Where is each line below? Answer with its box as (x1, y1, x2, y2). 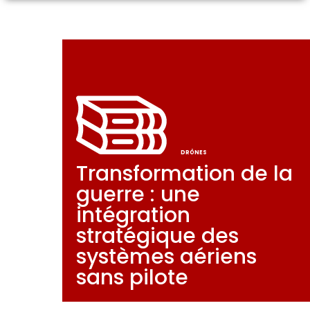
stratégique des (75, 221, 239, 250)
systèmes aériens (75, 241, 257, 271)
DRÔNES (180, 148, 207, 156)
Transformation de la (75, 158, 293, 188)
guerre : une (75, 179, 200, 209)
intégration (75, 200, 190, 230)
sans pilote (75, 262, 188, 292)
